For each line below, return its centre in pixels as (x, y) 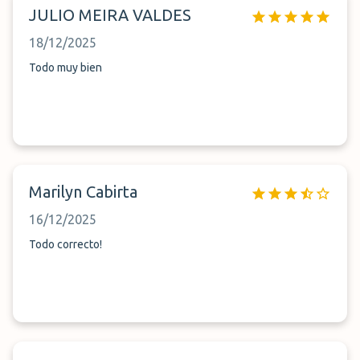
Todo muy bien (65, 67)
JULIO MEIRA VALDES (110, 15)
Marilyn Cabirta (83, 192)
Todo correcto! (65, 244)
